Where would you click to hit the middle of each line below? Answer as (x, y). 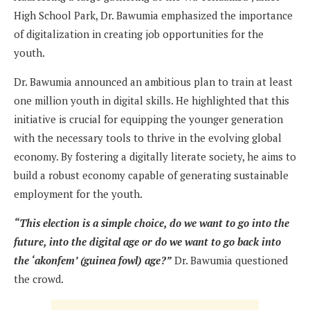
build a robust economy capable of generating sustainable (151, 175)
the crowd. (39, 279)
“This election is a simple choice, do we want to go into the (152, 223)
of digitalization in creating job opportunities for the (139, 34)
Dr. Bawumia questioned (230, 261)
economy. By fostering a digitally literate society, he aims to (155, 157)
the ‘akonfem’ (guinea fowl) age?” (93, 261)
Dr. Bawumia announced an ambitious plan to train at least (153, 82)
